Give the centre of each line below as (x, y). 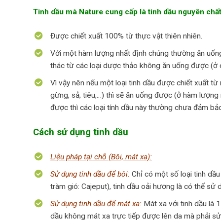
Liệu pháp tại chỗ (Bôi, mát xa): (101, 157)
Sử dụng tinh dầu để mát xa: (96, 204)
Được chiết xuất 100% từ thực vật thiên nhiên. (126, 36)
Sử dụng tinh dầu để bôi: (90, 174)
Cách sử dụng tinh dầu (81, 132)
